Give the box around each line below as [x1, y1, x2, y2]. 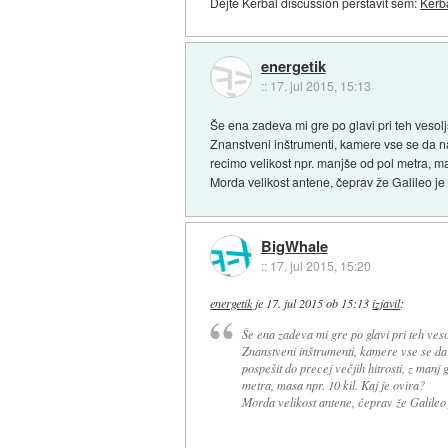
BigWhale [260, 234, 328, 257]
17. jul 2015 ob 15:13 [266, 295, 370, 312]
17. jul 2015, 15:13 [269, 77, 371, 95]
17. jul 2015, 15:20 [269, 256, 371, 274]
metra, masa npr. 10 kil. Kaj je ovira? [241, 376, 425, 393]
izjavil [372, 295, 401, 312]
